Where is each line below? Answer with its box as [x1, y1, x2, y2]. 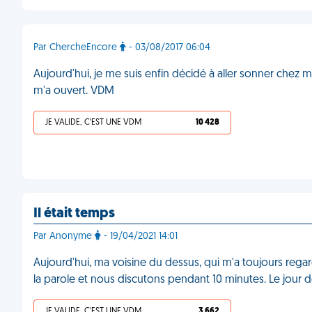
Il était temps [33, 207, 115, 221]
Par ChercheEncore [33, 42, 120, 53]
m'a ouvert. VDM [33, 86, 114, 97]
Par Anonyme [33, 231, 95, 242]
